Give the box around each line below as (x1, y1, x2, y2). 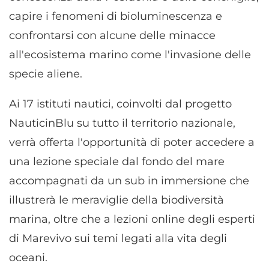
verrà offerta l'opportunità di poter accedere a (9, 136, 255, 150)
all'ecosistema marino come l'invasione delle (9, 48, 251, 62)
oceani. (9, 251, 47, 265)
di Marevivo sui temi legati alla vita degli (9, 232, 227, 246)
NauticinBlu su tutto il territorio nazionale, (9, 116, 235, 130)
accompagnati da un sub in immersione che (9, 174, 249, 188)
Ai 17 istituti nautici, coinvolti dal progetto (9, 97, 232, 111)
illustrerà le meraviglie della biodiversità (9, 193, 224, 207)
